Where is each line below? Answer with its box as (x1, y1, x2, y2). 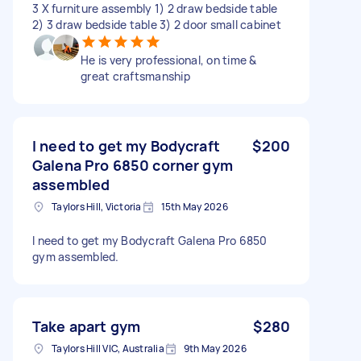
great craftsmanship (81, 68, 190, 84)
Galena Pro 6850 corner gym (32, 155, 233, 175)
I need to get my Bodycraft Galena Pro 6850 (32, 232, 268, 248)
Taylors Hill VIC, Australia (52, 341, 164, 355)
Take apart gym (32, 316, 141, 336)
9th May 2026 (183, 341, 247, 355)
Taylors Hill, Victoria (52, 199, 142, 214)
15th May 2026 (160, 199, 228, 214)
